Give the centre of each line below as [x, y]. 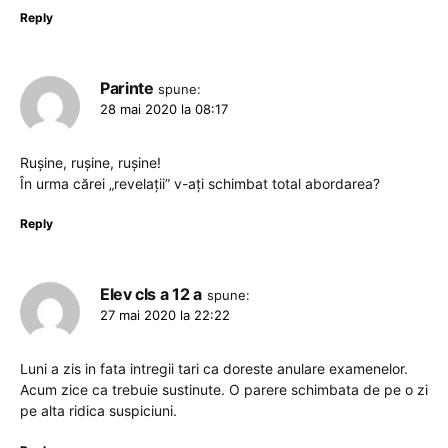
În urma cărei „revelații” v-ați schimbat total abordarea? [200, 183]
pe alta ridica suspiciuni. [98, 410]
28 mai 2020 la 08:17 [164, 108]
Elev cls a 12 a [151, 293]
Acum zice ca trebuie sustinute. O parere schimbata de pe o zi [224, 389]
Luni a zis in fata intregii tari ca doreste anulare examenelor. [214, 368]
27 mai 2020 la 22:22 [165, 314]
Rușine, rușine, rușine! [90, 162]
